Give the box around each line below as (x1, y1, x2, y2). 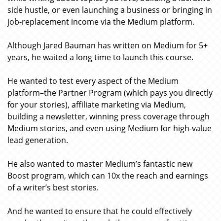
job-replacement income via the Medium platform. (7, 16, 194, 27)
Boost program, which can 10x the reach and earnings (7, 170, 208, 181)
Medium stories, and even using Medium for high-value (7, 123, 212, 134)
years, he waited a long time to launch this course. (7, 52, 193, 63)
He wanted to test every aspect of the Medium (7, 75, 179, 86)
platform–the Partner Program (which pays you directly (7, 87, 213, 98)
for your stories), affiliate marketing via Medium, (7, 99, 186, 110)
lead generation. (7, 135, 68, 146)
